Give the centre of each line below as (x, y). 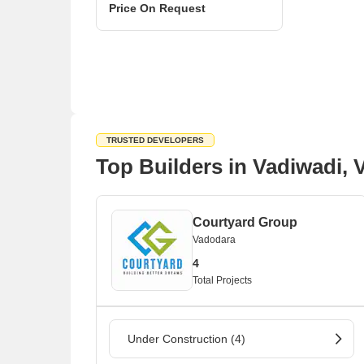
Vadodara (214, 240)
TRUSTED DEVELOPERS (155, 140)
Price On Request (157, 8)
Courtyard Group (245, 222)
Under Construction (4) (186, 339)
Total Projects (222, 280)
